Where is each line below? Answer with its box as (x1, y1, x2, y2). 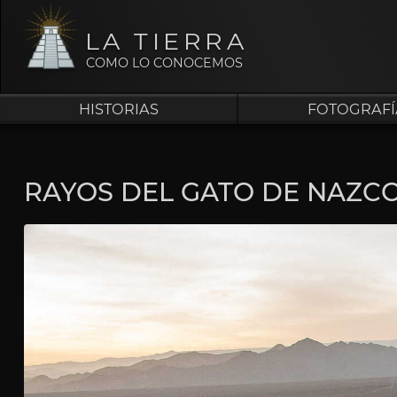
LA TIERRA (84, 27, 248, 56)
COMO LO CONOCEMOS (86, 55, 244, 71)
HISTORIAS (78, 100, 159, 118)
